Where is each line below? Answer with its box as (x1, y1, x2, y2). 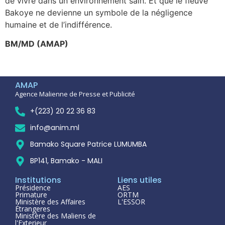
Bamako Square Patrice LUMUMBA (30, 139, 147, 150)
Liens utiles (118, 174, 162, 186)
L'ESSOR (118, 197, 145, 207)
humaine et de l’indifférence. (5, 19, 112, 30)
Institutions (15, 174, 61, 186)
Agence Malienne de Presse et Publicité (15, 89, 135, 99)
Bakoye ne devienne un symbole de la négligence (5, 7, 192, 18)
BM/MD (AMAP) (5, 39, 68, 49)
